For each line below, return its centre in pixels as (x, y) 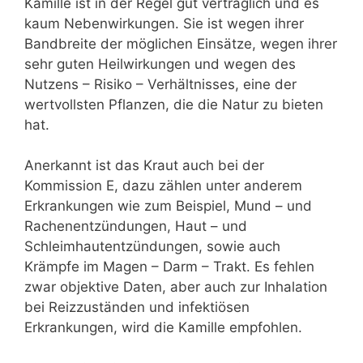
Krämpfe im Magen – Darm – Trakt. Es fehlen (169, 267)
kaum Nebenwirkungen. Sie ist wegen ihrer (164, 23)
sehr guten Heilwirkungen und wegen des (160, 64)
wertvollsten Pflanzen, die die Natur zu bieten (174, 104)
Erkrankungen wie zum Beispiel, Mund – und (168, 206)
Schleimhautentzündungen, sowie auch (152, 247)
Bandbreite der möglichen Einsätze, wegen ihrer (181, 43)
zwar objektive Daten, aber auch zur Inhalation (176, 287)
